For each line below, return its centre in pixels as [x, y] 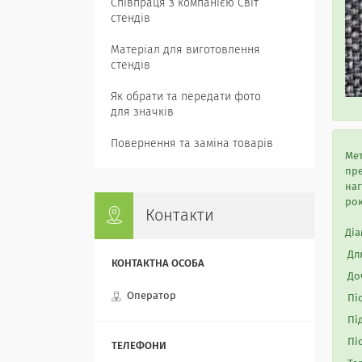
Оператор [152, 297]
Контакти [180, 216]
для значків [142, 112]
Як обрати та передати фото [186, 97]
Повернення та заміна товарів [192, 144]
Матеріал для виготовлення [185, 50]
